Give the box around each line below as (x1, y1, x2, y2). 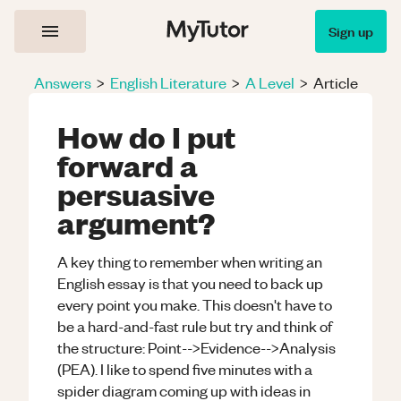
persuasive (57, 175, 215, 212)
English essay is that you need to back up (57, 273, 323, 293)
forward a (57, 146, 198, 183)
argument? (57, 203, 215, 241)
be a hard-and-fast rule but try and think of (57, 316, 332, 336)
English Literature (110, 73, 226, 92)
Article (313, 73, 358, 92)
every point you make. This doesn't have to (57, 294, 332, 314)
